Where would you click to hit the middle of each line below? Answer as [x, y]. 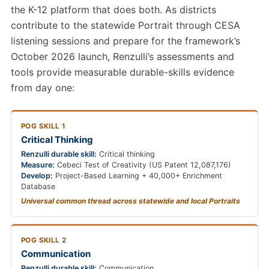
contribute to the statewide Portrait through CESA [125, 26]
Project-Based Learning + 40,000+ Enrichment [138, 176]
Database [38, 187]
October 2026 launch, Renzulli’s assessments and [122, 57]
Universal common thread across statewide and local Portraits [131, 201]
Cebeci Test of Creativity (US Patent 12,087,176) [143, 165]
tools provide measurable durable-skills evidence [122, 72]
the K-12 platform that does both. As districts [113, 10]
